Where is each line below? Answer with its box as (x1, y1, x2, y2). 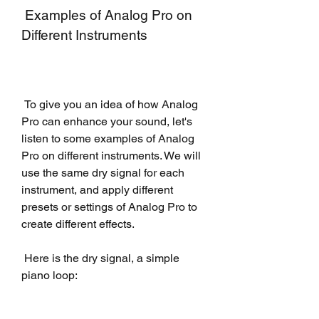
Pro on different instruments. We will (21, 148, 201, 162)
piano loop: (21, 268, 78, 282)
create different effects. (21, 216, 135, 231)
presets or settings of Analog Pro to (21, 199, 197, 214)
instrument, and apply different (21, 182, 173, 197)
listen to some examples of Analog (21, 131, 194, 145)
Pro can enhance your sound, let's (21, 114, 192, 128)
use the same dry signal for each (21, 165, 184, 179)
